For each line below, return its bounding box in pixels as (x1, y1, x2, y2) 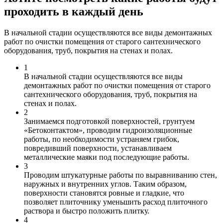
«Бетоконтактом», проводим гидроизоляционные (24, 125, 192, 134)
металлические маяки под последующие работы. (24, 152, 189, 161)
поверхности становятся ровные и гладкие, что (24, 188, 184, 197)
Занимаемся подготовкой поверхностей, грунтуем (24, 116, 195, 125)
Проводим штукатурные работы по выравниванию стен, (24, 170, 217, 179)
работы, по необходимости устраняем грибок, (24, 134, 179, 143)
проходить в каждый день (4, 5, 143, 18)
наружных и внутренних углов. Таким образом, (24, 179, 187, 188)
